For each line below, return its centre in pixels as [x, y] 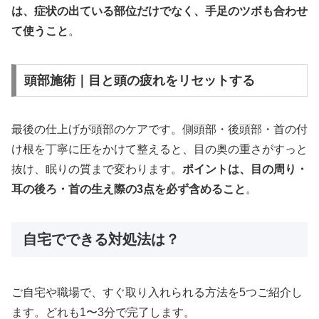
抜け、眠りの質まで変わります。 [97, 169]
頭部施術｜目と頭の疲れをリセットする [139, 81]
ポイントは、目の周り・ [245, 169]
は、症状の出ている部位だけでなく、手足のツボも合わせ [159, 11]
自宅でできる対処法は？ [101, 240]
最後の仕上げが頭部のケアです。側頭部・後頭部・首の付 [159, 130]
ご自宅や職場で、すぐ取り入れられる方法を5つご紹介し [157, 293]
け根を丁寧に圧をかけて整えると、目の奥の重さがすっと [159, 150]
